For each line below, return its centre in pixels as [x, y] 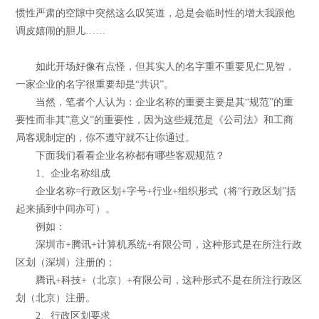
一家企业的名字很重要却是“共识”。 [95, 84]
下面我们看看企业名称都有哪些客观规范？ [121, 155]
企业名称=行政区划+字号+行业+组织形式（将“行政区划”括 [156, 191]
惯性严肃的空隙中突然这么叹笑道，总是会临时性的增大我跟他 [156, 13]
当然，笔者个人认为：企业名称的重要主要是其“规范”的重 [155, 102]
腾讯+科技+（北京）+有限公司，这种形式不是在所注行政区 [159, 280]
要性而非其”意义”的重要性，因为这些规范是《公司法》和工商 [155, 120]
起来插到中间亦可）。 [66, 209]
